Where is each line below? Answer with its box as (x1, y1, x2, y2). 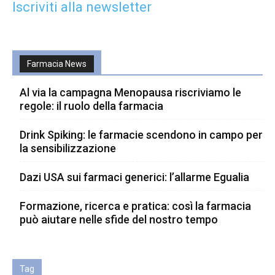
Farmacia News (27, 58, 87, 69)
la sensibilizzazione (20, 141, 116, 155)
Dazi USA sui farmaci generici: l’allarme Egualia (20, 170, 249, 184)
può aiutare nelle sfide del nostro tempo (20, 212, 218, 226)
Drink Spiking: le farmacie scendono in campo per (20, 128, 263, 141)
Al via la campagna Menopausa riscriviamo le (20, 85, 241, 99)
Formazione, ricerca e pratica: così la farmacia (20, 199, 251, 212)
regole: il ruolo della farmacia (20, 99, 163, 112)
